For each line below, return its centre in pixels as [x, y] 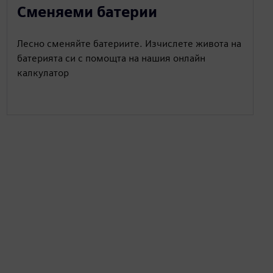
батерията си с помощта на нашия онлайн [111, 58]
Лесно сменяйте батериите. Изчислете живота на [129, 44]
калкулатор [43, 73]
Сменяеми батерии [87, 12]
